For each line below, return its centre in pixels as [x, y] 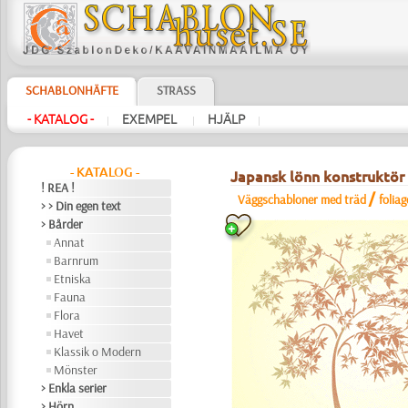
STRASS [176, 90]
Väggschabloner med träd [301, 199]
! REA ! [58, 188]
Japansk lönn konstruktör [317, 177]
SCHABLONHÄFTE [71, 90]
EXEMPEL [150, 119]
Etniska [73, 279]
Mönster [76, 370]
